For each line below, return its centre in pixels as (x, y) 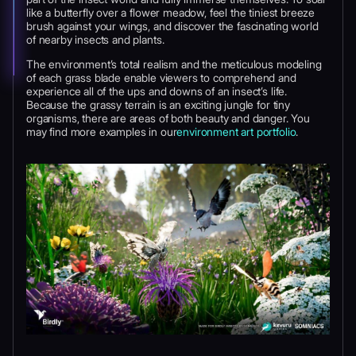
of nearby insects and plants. (95, 40)
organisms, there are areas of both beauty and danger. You (168, 118)
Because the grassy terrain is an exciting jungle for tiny (158, 105)
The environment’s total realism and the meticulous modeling (174, 64)
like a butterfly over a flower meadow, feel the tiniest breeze (171, 13)
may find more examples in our (102, 132)
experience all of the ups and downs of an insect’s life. (157, 91)
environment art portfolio (236, 132)
